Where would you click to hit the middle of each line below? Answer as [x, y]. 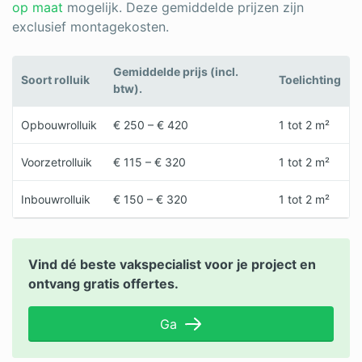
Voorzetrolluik [57, 162]
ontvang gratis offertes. [103, 284]
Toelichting [310, 80]
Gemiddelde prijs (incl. [176, 72]
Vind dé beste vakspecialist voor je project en [172, 264]
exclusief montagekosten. [90, 27]
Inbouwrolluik [56, 199]
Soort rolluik [55, 80]
